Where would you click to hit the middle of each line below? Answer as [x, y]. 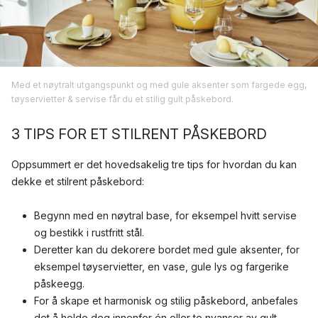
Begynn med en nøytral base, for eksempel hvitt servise [165, 216]
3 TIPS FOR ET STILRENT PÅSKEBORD [139, 135]
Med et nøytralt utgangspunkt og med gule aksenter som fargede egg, [159, 85]
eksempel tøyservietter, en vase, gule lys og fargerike [161, 267]
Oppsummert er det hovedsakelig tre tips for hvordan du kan [154, 165]
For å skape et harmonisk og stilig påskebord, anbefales [166, 301]
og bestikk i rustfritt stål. [89, 233]
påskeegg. [59, 284]
